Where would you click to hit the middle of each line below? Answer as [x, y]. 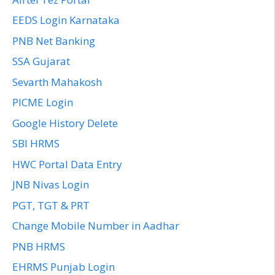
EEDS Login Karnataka [66, 20]
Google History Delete [65, 123]
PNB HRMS [39, 246]
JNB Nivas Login [51, 185]
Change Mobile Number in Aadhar [96, 226]
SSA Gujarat [41, 61]
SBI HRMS [36, 144]
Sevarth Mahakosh [57, 82]
